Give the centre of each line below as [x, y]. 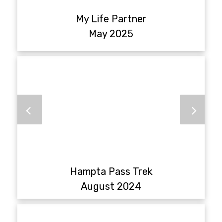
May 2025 [111, 33]
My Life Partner [111, 19]
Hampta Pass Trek [111, 171]
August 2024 [111, 186]
